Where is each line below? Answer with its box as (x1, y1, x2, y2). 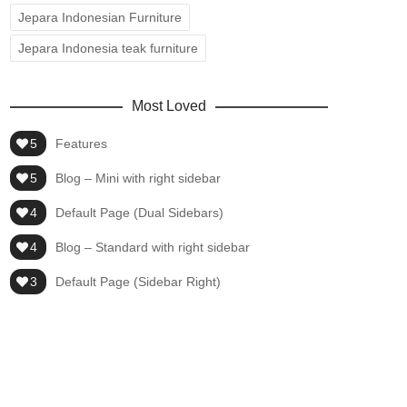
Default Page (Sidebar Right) (55, 274, 221, 289)
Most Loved (132, 98, 206, 114)
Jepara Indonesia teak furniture (18, 41, 198, 55)
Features (55, 136, 107, 151)
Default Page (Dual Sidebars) (55, 205, 223, 220)
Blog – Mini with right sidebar (55, 171, 221, 185)
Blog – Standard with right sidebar (55, 240, 250, 254)
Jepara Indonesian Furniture (18, 10, 182, 25)
